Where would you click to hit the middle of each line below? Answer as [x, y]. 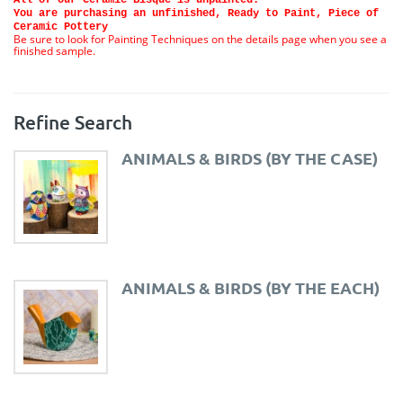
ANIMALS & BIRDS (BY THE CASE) [249, 157]
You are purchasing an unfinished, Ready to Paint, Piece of [196, 13]
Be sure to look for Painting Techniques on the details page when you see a [200, 39]
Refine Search [73, 121]
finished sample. [54, 50]
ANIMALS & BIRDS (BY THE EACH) [250, 288]
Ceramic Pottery [61, 27]
